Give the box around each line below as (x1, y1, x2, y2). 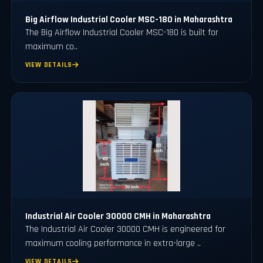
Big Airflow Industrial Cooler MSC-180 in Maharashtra (25, 14, 232, 26)
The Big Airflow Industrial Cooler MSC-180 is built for (25, 26, 218, 39)
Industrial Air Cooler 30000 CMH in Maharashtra (25, 211, 211, 222)
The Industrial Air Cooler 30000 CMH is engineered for (25, 223, 225, 236)
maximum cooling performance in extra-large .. (25, 237, 201, 250)
